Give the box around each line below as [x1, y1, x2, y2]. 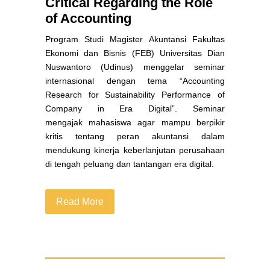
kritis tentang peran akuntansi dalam [45, 131, 225, 142]
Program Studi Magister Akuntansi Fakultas [45, 34, 225, 45]
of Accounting [45, 11, 131, 27]
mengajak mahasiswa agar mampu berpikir [45, 118, 225, 128]
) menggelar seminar [130, 62, 225, 72]
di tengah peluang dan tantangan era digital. [45, 159, 214, 169]
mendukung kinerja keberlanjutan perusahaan [45, 145, 225, 155]
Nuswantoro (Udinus [45, 62, 131, 72]
